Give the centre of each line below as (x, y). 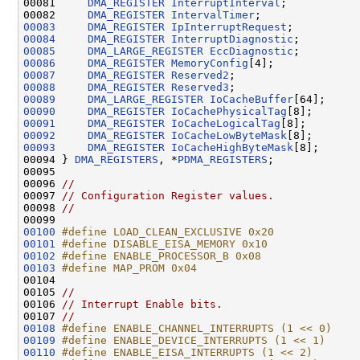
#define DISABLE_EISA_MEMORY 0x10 (165, 243)
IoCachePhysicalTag (229, 111)
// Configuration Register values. (168, 195)
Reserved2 (200, 75)
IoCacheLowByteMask (229, 135)
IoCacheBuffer (252, 99)
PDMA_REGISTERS (223, 159)
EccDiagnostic (252, 51)
